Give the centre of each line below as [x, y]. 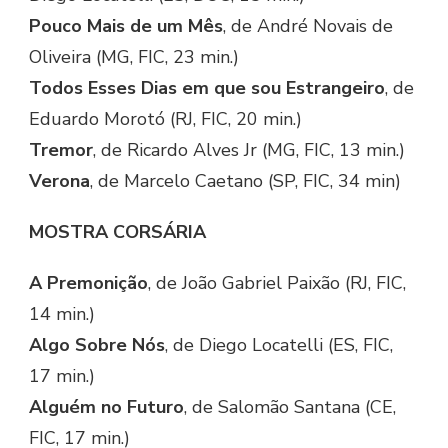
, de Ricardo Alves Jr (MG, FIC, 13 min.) [249, 150]
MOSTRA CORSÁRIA [117, 232]
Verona [59, 181]
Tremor [61, 150]
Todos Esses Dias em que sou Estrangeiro [207, 88]
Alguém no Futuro [106, 407]
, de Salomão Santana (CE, [290, 407]
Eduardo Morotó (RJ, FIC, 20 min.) [165, 119]
